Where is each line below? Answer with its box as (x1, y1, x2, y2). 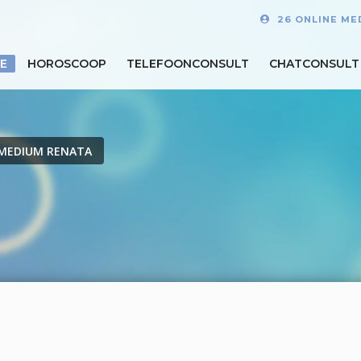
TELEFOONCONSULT (127, 56, 249, 71)
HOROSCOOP (27, 56, 106, 71)
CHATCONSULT (269, 56, 359, 71)
